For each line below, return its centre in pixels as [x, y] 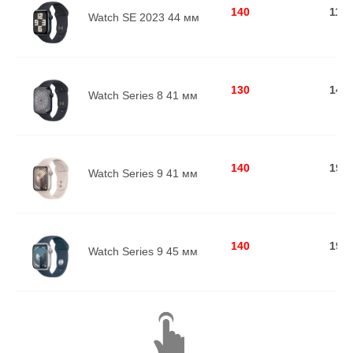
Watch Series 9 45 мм [143, 251]
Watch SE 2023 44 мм [144, 17]
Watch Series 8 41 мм [143, 95]
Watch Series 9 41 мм [143, 173]
